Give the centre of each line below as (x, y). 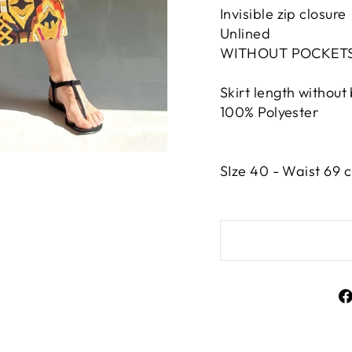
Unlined (246, 34)
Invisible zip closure (283, 14)
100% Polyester (269, 112)
